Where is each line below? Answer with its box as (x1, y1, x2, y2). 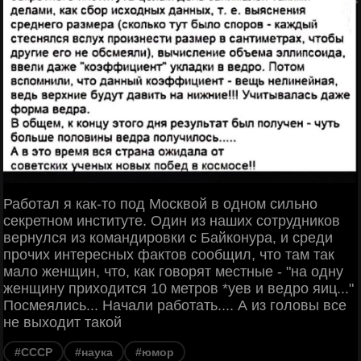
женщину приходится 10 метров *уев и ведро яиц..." (3, 280, 354, 297)
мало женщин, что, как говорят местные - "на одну (3, 263, 343, 280)
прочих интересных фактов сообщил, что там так (3, 247, 334, 263)
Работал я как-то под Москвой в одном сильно (3, 196, 317, 213)
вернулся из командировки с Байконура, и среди (3, 230, 333, 247)
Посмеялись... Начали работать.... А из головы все (3, 297, 346, 314)
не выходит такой (3, 314, 122, 331)
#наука (75, 346, 113, 359)
